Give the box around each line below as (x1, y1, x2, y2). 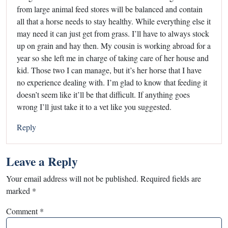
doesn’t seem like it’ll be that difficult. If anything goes (17, 89, 190, 100)
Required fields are (140, 173, 201, 184)
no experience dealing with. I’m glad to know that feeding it (17, 76, 207, 88)
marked (6, 185, 32, 196)
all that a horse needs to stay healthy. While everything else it (17, 15, 211, 26)
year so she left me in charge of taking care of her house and (17, 52, 209, 63)
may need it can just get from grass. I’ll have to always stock (17, 27, 209, 39)
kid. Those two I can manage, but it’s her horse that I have (17, 64, 202, 75)
